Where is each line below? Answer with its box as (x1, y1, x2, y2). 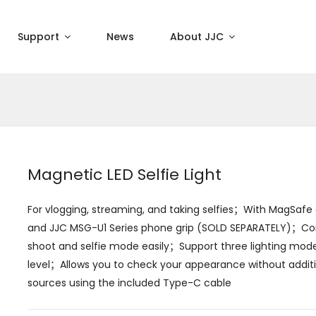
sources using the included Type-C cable (28, 276, 231, 290)
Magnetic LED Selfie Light (28, 164, 221, 186)
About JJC (170, 30, 226, 44)
